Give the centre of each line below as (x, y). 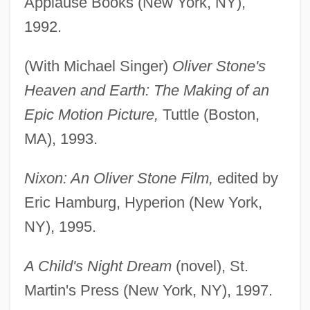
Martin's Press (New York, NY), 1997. (148, 290)
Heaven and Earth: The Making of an (146, 90)
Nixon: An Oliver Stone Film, (118, 178)
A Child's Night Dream (98, 266)
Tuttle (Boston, (209, 114)
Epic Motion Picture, (91, 114)
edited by (245, 178)
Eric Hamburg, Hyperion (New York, (143, 202)
